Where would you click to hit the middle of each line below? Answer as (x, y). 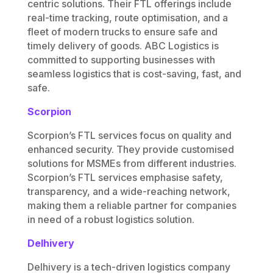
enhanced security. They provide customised (130, 150)
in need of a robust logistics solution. (111, 220)
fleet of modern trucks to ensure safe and (122, 32)
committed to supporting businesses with (121, 60)
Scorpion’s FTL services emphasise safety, (125, 178)
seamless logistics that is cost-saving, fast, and (134, 74)
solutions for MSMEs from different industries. (132, 164)
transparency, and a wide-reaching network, (129, 192)
